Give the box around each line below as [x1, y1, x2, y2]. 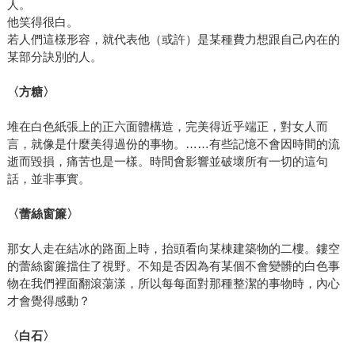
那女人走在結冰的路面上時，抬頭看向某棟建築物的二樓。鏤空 [6, 241, 340, 255]
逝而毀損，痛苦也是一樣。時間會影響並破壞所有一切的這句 [6, 154, 328, 168]
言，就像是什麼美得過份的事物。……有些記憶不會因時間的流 [6, 136, 340, 151]
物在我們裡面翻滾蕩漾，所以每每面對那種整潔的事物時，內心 [6, 276, 340, 290]
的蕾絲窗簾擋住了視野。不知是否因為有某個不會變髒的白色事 [6, 258, 340, 273]
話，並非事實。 [6, 171, 90, 185]
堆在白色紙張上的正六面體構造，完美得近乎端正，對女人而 [6, 119, 328, 133]
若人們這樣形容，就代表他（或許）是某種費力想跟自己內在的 [6, 32, 340, 46]
